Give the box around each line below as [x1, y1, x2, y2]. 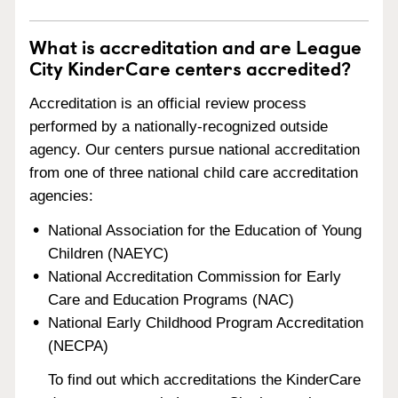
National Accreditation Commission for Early [48, 267, 342, 285]
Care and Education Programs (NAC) [48, 291, 295, 308]
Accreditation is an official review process [29, 94, 306, 112]
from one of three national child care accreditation [29, 163, 358, 181]
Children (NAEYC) [48, 244, 170, 262]
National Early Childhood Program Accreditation [48, 314, 364, 331]
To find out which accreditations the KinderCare [48, 371, 362, 389]
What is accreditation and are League [29, 32, 362, 60]
